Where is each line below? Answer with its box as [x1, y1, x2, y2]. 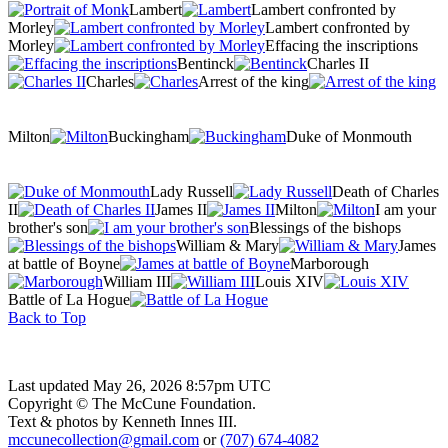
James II [155, 200, 207, 218]
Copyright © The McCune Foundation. [8, 394, 256, 412]
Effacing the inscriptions [265, 36, 418, 54]
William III [103, 272, 171, 290]
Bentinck [177, 54, 234, 72]
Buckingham [108, 127, 189, 145]
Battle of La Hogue [8, 290, 130, 308]
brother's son [8, 218, 88, 236]
